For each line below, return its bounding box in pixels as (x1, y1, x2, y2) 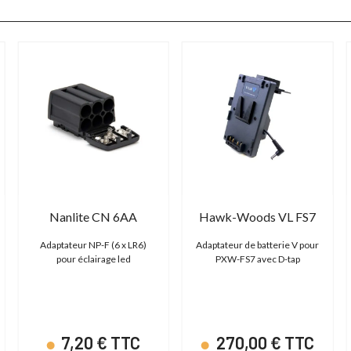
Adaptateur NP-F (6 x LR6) (40, 239, 147, 251)
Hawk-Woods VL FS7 (199, 209, 317, 225)
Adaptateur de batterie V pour (196, 239, 320, 251)
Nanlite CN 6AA (49, 209, 138, 225)
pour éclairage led (56, 253, 131, 266)
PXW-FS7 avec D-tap (215, 253, 300, 266)
